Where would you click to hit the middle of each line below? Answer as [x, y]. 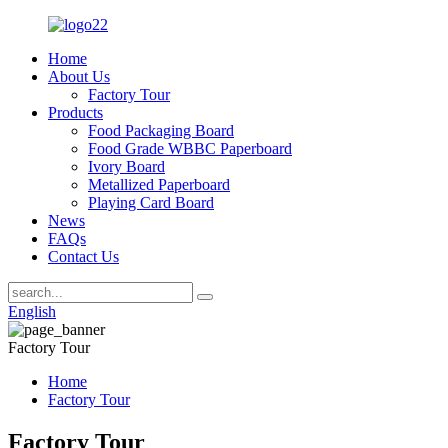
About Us [79, 76]
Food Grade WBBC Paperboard [190, 148]
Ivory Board [126, 166]
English [32, 311]
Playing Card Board [151, 202]
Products [75, 112]
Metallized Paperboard [159, 184]
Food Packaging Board [161, 130]
